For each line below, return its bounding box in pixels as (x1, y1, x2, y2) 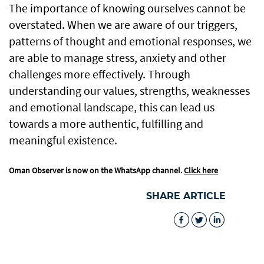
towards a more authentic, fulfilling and (9, 116, 203, 131)
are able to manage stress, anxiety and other (9, 50, 226, 65)
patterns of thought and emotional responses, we (9, 34, 252, 48)
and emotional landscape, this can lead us (9, 100, 214, 114)
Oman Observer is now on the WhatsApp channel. (9, 165, 184, 176)
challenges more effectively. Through (9, 67, 190, 81)
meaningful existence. (9, 133, 117, 147)
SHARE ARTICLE (146, 190, 226, 202)
